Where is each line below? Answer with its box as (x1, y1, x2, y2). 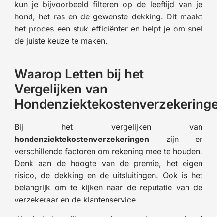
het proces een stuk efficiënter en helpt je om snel (15, 23, 202, 33)
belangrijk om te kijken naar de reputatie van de (15, 182, 202, 192)
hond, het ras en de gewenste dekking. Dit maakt (15, 11, 202, 21)
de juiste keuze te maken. (15, 35, 108, 46)
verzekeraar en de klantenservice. (15, 194, 138, 204)
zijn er (149, 134, 202, 144)
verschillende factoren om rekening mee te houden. (15, 146, 202, 156)
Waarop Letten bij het (15, 66, 144, 81)
